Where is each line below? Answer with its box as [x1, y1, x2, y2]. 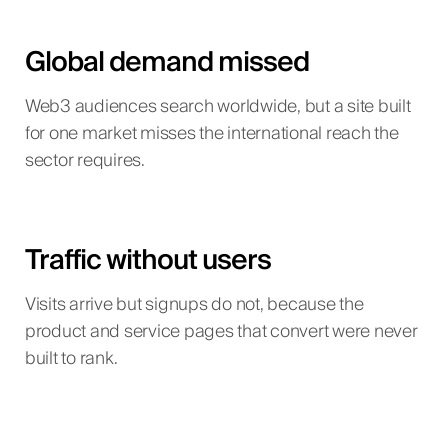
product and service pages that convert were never [24, 317, 418, 348]
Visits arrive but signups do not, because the [24, 290, 364, 321]
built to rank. [24, 344, 118, 375]
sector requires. [24, 145, 145, 176]
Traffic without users [24, 237, 271, 285]
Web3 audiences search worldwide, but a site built [24, 91, 411, 122]
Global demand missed [24, 38, 309, 86]
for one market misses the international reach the [24, 118, 399, 149]
